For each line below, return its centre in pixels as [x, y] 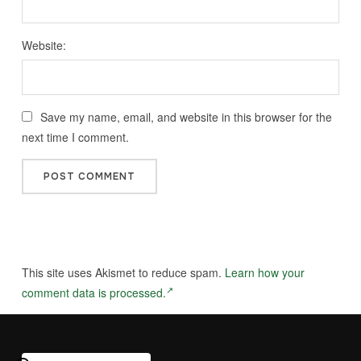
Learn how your [264, 273]
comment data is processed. [93, 293]
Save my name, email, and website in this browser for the [186, 117]
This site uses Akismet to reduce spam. [123, 273]
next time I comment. [75, 137]
